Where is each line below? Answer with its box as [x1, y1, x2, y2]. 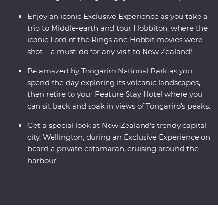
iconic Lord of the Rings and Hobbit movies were [27, 35, 202, 45]
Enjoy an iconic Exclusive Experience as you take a [27, 12, 208, 21]
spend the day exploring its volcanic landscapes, [27, 78, 200, 88]
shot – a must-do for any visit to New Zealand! [27, 47, 192, 56]
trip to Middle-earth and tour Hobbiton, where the [27, 23, 208, 33]
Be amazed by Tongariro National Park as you [27, 66, 192, 76]
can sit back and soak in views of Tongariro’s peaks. [27, 101, 210, 111]
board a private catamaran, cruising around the [27, 144, 199, 154]
